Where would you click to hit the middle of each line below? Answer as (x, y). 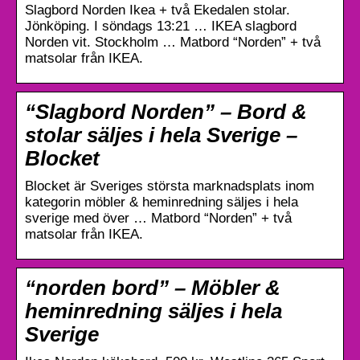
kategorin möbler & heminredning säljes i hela (162, 202)
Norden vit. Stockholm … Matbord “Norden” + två (173, 42)
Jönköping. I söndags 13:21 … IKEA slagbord (161, 26)
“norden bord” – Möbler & (153, 287)
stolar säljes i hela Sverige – (161, 135)
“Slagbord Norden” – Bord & (166, 111)
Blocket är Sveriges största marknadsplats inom (170, 186)
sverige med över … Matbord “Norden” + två (158, 218)
